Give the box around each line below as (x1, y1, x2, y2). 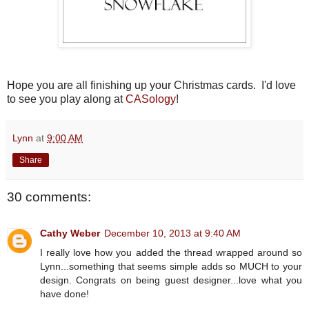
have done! (40, 288, 89, 299)
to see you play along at (7, 93, 126, 106)
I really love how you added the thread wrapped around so (40, 246, 302, 258)
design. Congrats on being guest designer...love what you (40, 274, 302, 286)
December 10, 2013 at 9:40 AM (104, 227, 241, 239)
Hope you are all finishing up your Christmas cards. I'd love (7, 79, 296, 92)
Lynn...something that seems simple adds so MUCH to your (40, 260, 302, 272)
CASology (126, 93, 176, 106)
